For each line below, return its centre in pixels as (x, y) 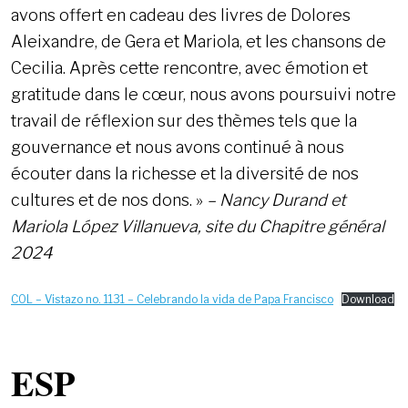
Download (368, 300)
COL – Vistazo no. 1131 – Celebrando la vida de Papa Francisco (172, 300)
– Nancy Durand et (276, 200)
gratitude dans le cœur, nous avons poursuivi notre (204, 95)
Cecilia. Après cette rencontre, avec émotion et (189, 68)
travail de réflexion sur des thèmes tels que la (184, 121)
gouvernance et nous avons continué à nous (178, 148)
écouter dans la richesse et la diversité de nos (185, 174)
